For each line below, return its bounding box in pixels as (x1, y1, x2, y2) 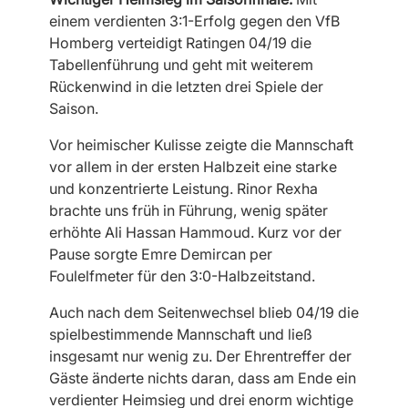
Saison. (48, 99, 98, 117)
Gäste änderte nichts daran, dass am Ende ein (48, 369, 356, 387)
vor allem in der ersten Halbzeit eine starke (48, 158, 337, 176)
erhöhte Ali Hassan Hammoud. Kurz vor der (48, 223, 342, 241)
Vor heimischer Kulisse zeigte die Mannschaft (48, 136, 353, 154)
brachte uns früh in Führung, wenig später (48, 201, 328, 219)
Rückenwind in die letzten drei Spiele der (48, 77, 323, 96)
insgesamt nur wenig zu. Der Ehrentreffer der (48, 347, 352, 365)
